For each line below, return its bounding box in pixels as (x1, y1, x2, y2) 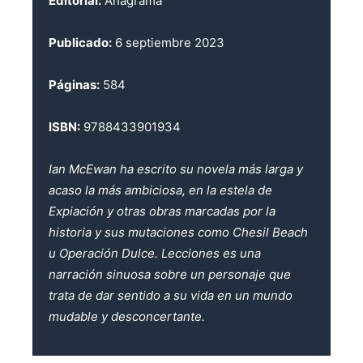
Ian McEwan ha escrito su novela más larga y (49, 161, 303, 177)
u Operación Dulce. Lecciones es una (49, 246, 261, 262)
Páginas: (49, 77, 100, 93)
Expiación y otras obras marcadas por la (49, 203, 275, 220)
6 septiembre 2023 (112, 35, 224, 51)
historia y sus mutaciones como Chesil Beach (49, 224, 308, 241)
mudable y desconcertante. (49, 309, 205, 325)
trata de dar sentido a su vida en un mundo (49, 288, 293, 304)
